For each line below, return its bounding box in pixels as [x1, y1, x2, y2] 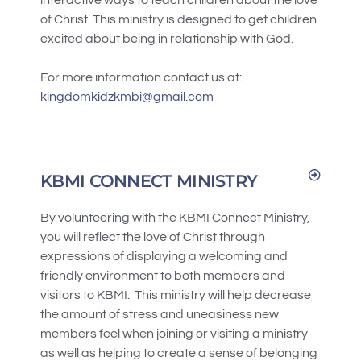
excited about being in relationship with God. [40, 31, 293, 45]
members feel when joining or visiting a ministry [40, 327, 308, 341]
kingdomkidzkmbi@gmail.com [40, 89, 214, 103]
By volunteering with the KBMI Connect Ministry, [40, 211, 310, 225]
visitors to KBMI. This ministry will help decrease [40, 288, 311, 302]
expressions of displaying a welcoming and [40, 250, 288, 263]
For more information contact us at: [40, 70, 244, 84]
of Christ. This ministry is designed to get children [40, 12, 317, 26]
